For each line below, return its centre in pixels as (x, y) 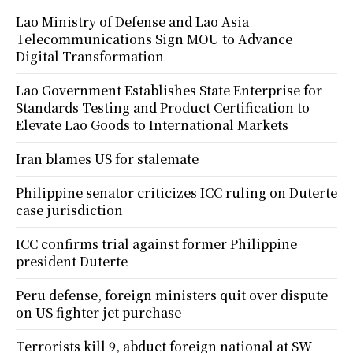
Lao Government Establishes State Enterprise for (169, 91)
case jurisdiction (69, 210)
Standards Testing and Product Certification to (163, 108)
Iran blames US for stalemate (107, 159)
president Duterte (72, 262)
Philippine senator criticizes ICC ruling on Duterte (176, 193)
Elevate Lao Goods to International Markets (152, 125)
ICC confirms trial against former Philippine (156, 244)
